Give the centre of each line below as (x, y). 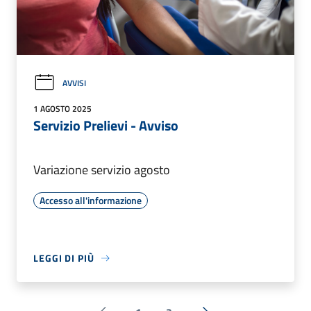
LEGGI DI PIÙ (64, 258)
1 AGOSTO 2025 (62, 109)
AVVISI (74, 83)
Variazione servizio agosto (102, 170)
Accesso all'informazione (91, 201)
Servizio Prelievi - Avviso (106, 126)
